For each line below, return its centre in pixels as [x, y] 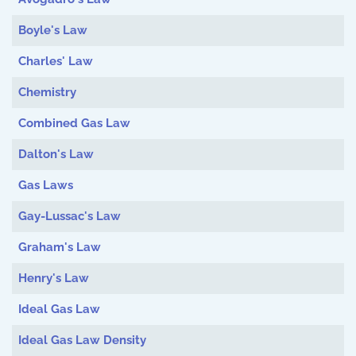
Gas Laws [45, 185]
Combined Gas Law [74, 123]
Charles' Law [55, 61]
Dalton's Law [56, 154]
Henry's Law [53, 278]
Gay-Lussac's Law [69, 216]
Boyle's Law [52, 30]
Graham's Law [59, 247]
